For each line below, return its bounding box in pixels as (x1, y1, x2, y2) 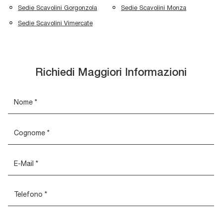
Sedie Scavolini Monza (121, 4, 186, 12)
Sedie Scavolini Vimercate (18, 19, 93, 27)
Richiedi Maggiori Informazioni (35, 68, 187, 78)
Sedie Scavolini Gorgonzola (18, 4, 97, 12)
